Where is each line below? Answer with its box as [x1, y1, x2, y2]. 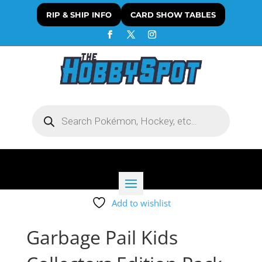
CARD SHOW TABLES [130, 10, 216, 19]
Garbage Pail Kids [26, 225, 178, 250]
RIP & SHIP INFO [46, 10, 112, 19]
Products [31, 103, 66, 115]
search [31, 111, 58, 123]
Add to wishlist [111, 197, 171, 209]
